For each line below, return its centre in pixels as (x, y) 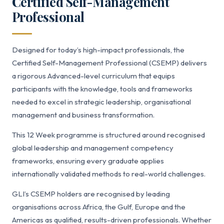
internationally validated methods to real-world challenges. (109, 174)
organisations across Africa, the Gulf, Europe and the (99, 207)
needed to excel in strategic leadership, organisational (101, 102)
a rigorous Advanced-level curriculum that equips (93, 76)
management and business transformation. (83, 115)
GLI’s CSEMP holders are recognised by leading (91, 194)
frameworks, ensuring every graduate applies (88, 161)
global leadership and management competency (93, 148)
